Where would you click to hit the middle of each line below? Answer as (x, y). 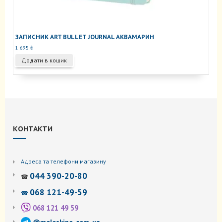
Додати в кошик (44, 60)
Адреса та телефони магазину (63, 162)
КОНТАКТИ (33, 129)
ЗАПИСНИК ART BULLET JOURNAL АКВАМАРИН (84, 37)
